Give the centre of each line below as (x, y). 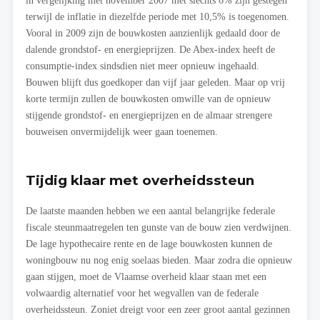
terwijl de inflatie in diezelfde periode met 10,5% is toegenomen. (157, 17)
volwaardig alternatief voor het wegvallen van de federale (142, 293)
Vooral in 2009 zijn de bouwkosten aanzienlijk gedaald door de (153, 33)
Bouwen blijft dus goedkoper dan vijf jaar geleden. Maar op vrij (155, 82)
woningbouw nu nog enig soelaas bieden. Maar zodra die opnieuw (159, 260)
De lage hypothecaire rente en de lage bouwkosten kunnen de (149, 244)
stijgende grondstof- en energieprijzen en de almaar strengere (149, 115)
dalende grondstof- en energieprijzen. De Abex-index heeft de (150, 50)
